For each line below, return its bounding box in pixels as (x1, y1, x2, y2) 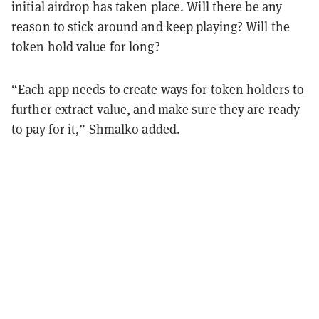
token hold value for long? (11, 38, 160, 55)
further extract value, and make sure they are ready (11, 100, 300, 117)
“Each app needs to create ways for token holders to (11, 80, 305, 98)
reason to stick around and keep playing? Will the (11, 18, 290, 35)
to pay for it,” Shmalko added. (11, 120, 181, 137)
